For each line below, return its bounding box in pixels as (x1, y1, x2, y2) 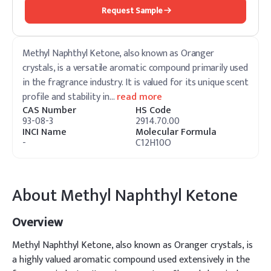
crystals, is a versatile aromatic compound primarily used (22, 60, 248, 76)
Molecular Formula (135, 124, 217, 140)
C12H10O (135, 135, 171, 151)
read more (116, 89, 162, 105)
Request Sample (101, 3, 163, 18)
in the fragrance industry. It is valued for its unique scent (22, 74, 249, 91)
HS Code (135, 102, 171, 119)
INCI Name (22, 124, 67, 140)
